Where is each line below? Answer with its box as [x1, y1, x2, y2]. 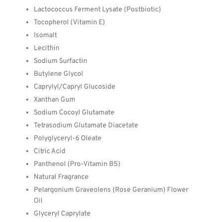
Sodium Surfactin [34, 57, 87, 65]
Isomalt [34, 31, 57, 40]
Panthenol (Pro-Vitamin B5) [34, 160, 120, 168]
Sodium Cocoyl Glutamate [34, 109, 114, 117]
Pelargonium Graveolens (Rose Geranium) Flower [34, 186, 188, 194]
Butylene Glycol [34, 70, 83, 78]
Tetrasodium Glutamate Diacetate [34, 121, 138, 130]
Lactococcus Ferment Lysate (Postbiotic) [34, 5, 161, 14]
